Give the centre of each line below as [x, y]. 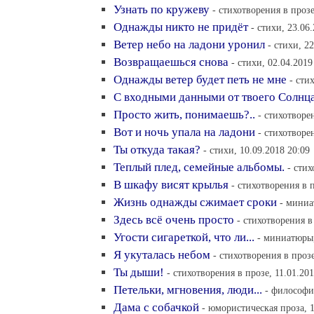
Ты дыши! [139, 272]
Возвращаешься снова [171, 62]
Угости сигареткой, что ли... [184, 237]
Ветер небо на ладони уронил [189, 45]
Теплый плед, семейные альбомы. [199, 167]
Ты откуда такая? [157, 150]
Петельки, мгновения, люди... [188, 290]
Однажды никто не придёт [181, 27]
